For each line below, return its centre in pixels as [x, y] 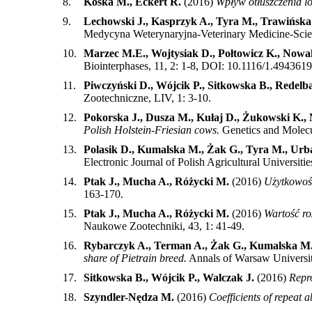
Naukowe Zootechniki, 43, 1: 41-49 [163, 226]
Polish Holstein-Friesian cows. [151, 130]
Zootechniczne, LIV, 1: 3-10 [146, 97]
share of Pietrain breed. [135, 258]
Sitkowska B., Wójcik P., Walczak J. [169, 277]
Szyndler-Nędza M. [129, 297]
